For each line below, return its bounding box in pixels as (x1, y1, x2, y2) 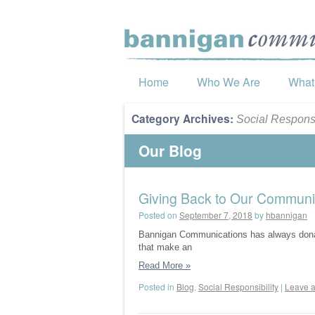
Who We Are (197, 74, 260, 90)
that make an (139, 242, 192, 252)
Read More (139, 260, 186, 271)
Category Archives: (131, 110, 236, 127)
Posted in (139, 281, 174, 292)
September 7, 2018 (179, 209, 252, 221)
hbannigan (266, 209, 307, 221)
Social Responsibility (198, 281, 278, 292)
